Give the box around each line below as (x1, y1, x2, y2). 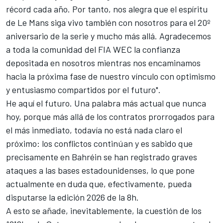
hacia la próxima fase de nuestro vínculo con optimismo (6, 70, 216, 82)
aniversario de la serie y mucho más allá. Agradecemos (6, 30, 211, 41)
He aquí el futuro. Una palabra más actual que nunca (6, 97, 206, 109)
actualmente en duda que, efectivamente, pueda (6, 178, 192, 189)
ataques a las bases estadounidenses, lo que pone (6, 164, 195, 176)
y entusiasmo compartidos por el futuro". (6, 84, 161, 95)
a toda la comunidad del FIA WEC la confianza (6, 43, 180, 55)
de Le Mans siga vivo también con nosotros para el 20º (6, 16, 211, 28)
